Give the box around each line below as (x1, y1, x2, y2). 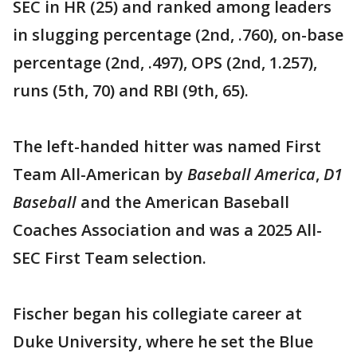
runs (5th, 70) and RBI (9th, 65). (13, 80, 249, 102)
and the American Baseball (80, 191, 289, 214)
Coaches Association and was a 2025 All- (13, 219, 322, 241)
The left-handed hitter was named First (13, 135, 321, 158)
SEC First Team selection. (13, 247, 206, 269)
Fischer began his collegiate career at (13, 303, 302, 325)
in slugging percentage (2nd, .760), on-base (13, 24, 343, 46)
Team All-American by (13, 163, 187, 186)
